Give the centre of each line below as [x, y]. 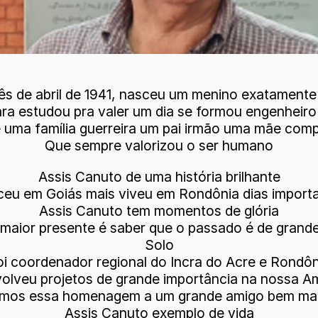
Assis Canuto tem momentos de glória [159, 210]
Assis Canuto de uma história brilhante [159, 176]
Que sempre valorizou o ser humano [159, 146]
